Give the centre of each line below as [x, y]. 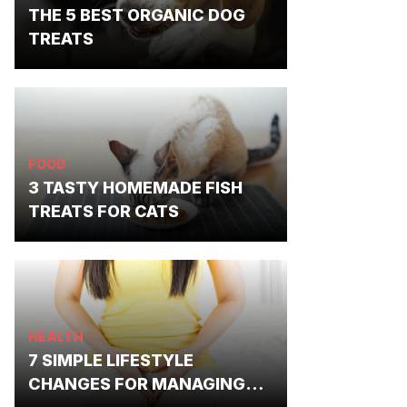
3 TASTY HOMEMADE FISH [135, 188]
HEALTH [56, 337]
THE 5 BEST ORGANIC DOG [137, 15]
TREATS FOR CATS [104, 211]
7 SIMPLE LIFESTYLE [111, 360]
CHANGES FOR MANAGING [137, 384]
